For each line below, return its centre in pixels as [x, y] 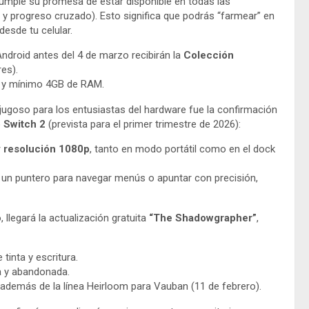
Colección [209, 55]
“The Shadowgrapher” [203, 218]
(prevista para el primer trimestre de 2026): [143, 124]
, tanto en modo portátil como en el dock [182, 149]
